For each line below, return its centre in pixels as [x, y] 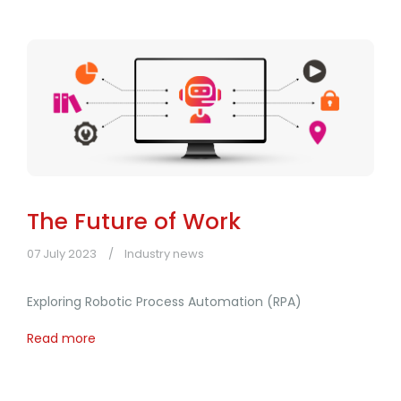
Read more [61, 339]
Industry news [164, 254]
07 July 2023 [62, 254]
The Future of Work [134, 222]
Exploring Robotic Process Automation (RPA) [164, 302]
